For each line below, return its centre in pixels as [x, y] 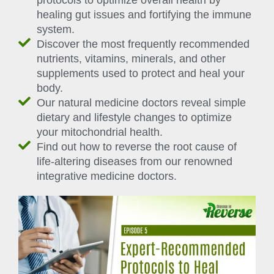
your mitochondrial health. [100, 132]
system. [56, 30]
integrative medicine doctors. [107, 176]
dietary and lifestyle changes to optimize [134, 118]
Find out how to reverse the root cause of [137, 147]
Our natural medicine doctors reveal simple [141, 103]
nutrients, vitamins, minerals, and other [131, 59]
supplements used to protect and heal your [141, 74]
